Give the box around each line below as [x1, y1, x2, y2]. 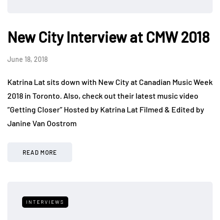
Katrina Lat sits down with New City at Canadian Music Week [7, 77, 213, 87]
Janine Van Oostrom [7, 118, 77, 128]
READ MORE [23, 149, 57, 156]
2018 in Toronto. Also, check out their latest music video [7, 91, 198, 101]
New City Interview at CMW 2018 [7, 28, 210, 46]
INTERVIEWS [26, 199, 64, 205]
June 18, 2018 [7, 55, 48, 64]
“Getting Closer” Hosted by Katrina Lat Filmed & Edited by [7, 105, 204, 114]
